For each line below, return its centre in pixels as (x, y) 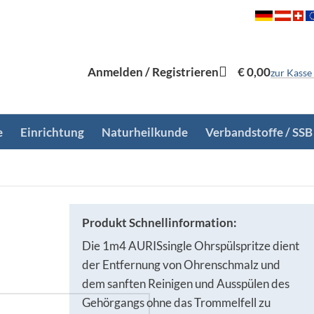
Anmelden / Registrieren (153, 71)
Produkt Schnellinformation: (159, 223)
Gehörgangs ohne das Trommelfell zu (176, 302)
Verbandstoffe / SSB (259, 132)
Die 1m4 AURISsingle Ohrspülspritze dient (190, 246)
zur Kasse (291, 72)
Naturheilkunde (144, 132)
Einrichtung (52, 132)
